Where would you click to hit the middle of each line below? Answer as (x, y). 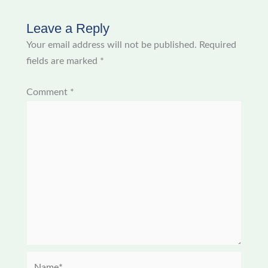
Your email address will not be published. (111, 45)
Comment (48, 92)
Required (217, 45)
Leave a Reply (68, 29)
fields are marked (63, 61)
